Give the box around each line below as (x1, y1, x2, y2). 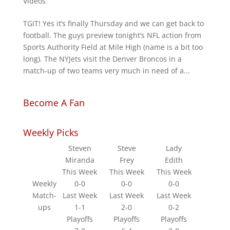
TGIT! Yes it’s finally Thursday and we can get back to (23, 18, 204, 29)
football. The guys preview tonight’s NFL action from (23, 30, 201, 41)
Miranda (65, 155, 94, 165)
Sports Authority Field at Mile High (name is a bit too (23, 42, 203, 52)
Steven (68, 143, 91, 154)
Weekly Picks (23, 126, 79, 139)
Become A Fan (23, 97, 85, 109)
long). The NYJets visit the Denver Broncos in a (23, 54, 182, 64)
